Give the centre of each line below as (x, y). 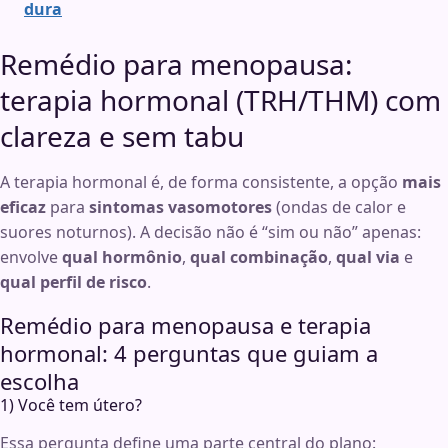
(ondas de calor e (339, 207)
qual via (368, 257)
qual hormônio (122, 257)
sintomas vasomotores (180, 207)
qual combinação (259, 257)
